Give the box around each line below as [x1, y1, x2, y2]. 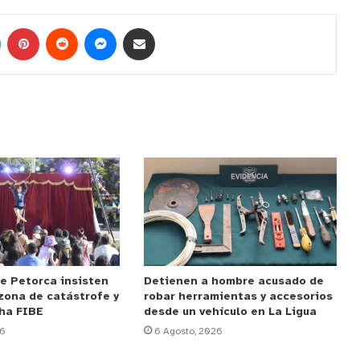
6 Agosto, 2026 [153, 326, 223, 337]
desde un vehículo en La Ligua [143, 306, 317, 319]
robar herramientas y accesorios [143, 291, 333, 304]
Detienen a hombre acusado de [143, 276, 324, 288]
